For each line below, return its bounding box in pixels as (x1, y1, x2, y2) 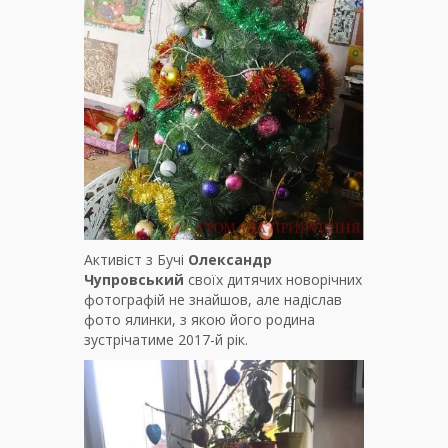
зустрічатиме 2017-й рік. (84, 330, 248, 350)
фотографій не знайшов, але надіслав (84, 290, 342, 310)
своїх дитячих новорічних (184, 270, 362, 290)
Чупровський (84, 270, 184, 290)
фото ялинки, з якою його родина (84, 310, 315, 330)
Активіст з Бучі (84, 250, 188, 270)
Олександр (188, 250, 272, 270)
